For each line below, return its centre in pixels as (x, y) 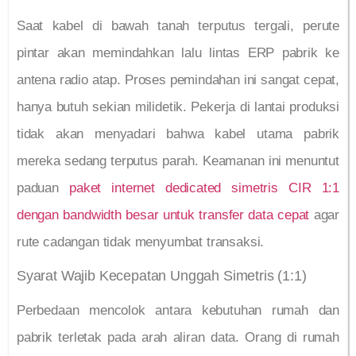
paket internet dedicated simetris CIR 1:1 (205, 188)
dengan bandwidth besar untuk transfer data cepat (163, 215)
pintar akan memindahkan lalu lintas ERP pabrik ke (178, 53)
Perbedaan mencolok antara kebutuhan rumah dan (178, 310)
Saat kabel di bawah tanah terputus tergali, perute (178, 26)
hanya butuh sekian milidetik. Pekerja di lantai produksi (178, 107)
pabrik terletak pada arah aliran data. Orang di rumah (178, 337)
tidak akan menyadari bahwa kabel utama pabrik (178, 134)
